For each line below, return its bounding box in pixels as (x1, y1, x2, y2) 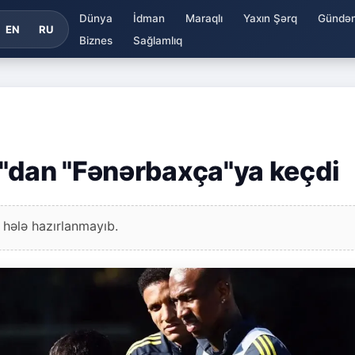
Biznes (78, 33, 113, 47)
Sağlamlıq (132, 33, 182, 47)
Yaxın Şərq (242, 11, 297, 25)
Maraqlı (185, 11, 223, 25)
